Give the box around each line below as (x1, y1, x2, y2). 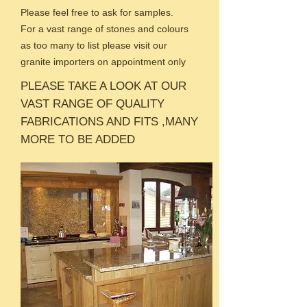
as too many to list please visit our (21, 40, 167, 51)
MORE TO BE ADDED (21, 133, 135, 146)
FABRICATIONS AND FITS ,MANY (21, 115, 198, 128)
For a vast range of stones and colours (21, 23, 188, 34)
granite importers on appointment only (21, 56, 186, 67)
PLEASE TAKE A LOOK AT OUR (21, 79, 186, 93)
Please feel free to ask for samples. (21, 7, 173, 18)
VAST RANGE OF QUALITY (21, 97, 164, 110)
